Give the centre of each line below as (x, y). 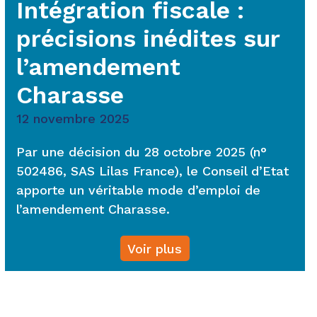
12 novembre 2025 (73, 119)
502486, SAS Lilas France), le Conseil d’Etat (152, 171)
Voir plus (155, 248)
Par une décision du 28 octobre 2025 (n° (141, 152)
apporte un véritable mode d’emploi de (138, 190)
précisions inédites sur (148, 38)
